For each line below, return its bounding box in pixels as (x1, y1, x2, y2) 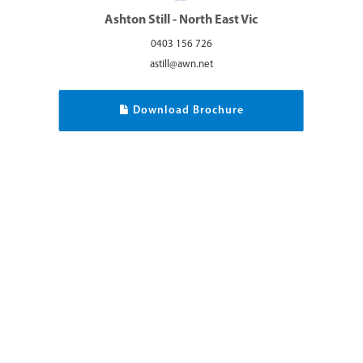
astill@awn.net (149, 59, 213, 70)
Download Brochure (130, 105, 245, 117)
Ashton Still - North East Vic (105, 14, 258, 28)
